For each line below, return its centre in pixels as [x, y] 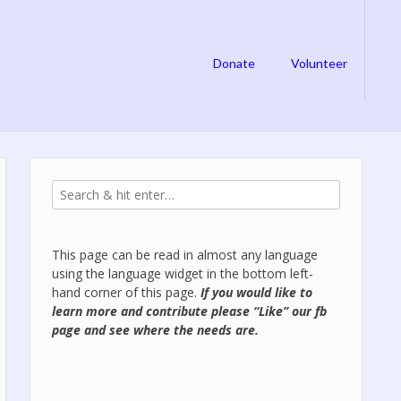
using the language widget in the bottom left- [182, 273]
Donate [234, 63]
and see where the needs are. [169, 330]
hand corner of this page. [124, 292]
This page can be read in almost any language [184, 255]
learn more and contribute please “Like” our [183, 311]
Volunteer [319, 63]
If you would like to [254, 292]
